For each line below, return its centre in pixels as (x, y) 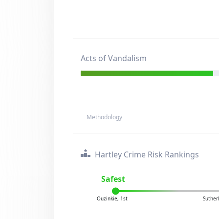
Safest (113, 179)
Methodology (104, 117)
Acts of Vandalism (114, 58)
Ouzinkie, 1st (112, 198)
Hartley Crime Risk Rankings (146, 154)
